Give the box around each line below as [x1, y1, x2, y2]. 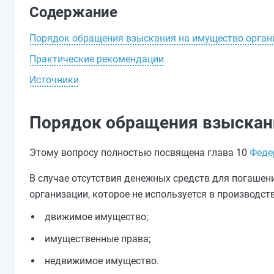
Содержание [29, 4, 117, 21]
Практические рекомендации [29, 53, 164, 65]
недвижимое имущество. [45, 255, 159, 267]
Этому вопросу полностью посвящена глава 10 [29, 147, 250, 158]
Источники [29, 74, 79, 86]
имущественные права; [45, 233, 150, 245]
